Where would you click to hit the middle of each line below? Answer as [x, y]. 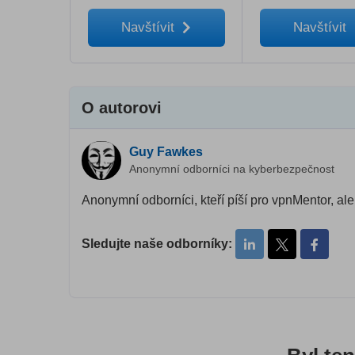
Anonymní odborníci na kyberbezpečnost [232, 169]
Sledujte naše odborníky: [157, 244]
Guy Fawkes [166, 152]
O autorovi [122, 108]
